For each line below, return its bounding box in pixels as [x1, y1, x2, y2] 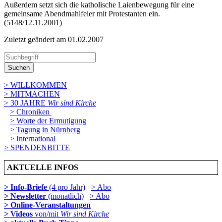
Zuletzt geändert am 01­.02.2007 [4, 35, 104, 44]
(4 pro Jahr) [47, 182, 85, 191]
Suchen [8, 63, 30, 71]
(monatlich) [46, 191, 84, 200]
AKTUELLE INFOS [7, 163, 84, 171]
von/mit [35, 209, 60, 218]
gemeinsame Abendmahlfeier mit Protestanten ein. [4, 9, 160, 18]
